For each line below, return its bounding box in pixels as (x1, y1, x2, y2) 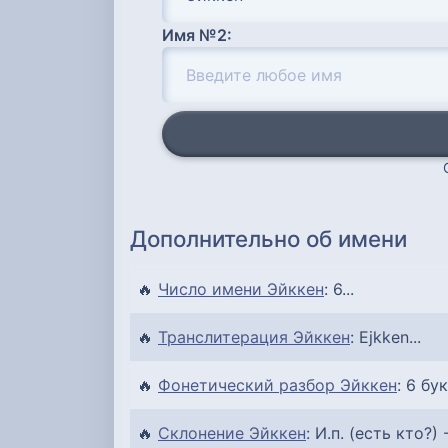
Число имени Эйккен (158, 279, 324, 300)
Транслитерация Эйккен (158, 327, 350, 348)
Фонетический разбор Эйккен (158, 375, 397, 396)
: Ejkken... (350, 327, 421, 348)
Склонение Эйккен (158, 423, 306, 444)
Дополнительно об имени (130, 225, 407, 253)
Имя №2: (162, 24, 232, 45)
